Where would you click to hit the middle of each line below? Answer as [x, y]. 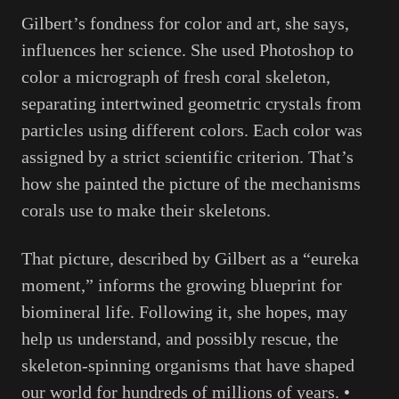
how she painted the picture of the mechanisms [191, 183]
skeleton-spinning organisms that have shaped [188, 365]
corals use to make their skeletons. [146, 210]
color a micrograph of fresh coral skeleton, [176, 76]
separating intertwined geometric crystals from [191, 103]
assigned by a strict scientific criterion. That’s [187, 156]
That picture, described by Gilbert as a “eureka [190, 258]
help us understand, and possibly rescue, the [180, 338]
